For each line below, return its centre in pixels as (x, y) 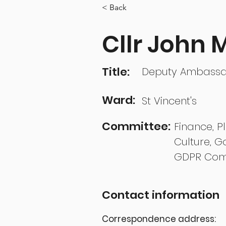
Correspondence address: (159, 219)
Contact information (161, 195)
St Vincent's (169, 101)
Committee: (136, 126)
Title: (116, 72)
